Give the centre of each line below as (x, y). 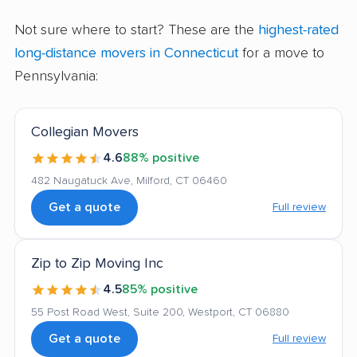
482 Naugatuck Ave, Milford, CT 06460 (129, 181)
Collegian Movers (85, 133)
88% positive (161, 158)
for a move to (281, 54)
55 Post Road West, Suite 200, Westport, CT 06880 (160, 313)
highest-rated (298, 31)
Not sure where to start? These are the (136, 31)
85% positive (160, 290)
